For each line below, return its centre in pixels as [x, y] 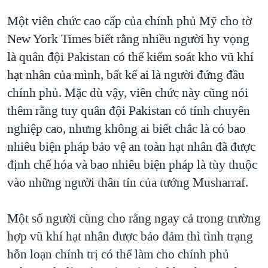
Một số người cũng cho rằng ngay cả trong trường [134, 218]
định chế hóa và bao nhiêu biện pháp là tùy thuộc [132, 164]
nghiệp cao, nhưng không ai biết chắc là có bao [127, 128]
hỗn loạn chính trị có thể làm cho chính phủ [118, 254]
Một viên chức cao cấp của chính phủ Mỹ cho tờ [130, 21]
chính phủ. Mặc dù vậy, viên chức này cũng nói [128, 92]
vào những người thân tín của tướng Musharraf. [128, 182]
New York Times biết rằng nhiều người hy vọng [128, 39]
